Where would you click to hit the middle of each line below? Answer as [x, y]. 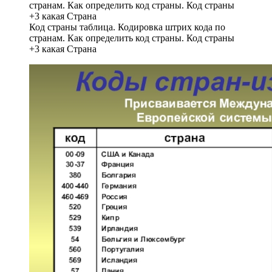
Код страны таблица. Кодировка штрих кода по [127, 27]
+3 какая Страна [63, 49]
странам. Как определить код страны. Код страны [132, 38]
